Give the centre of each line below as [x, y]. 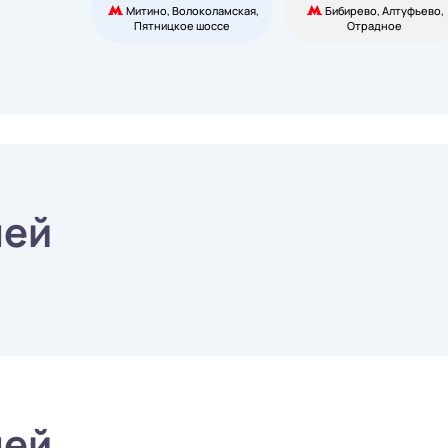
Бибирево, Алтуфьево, [384, 10]
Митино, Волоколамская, [192, 10]
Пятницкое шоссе [182, 25]
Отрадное [374, 25]
